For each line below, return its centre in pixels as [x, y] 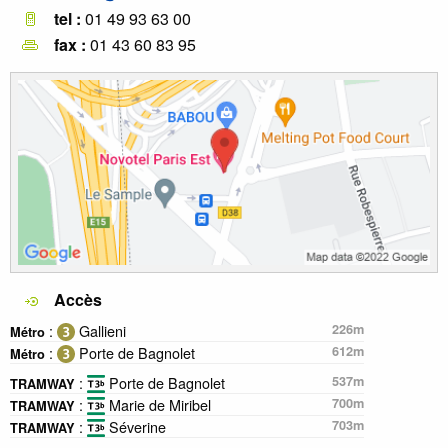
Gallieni [100, 331]
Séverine [135, 427]
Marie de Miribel [158, 405]
